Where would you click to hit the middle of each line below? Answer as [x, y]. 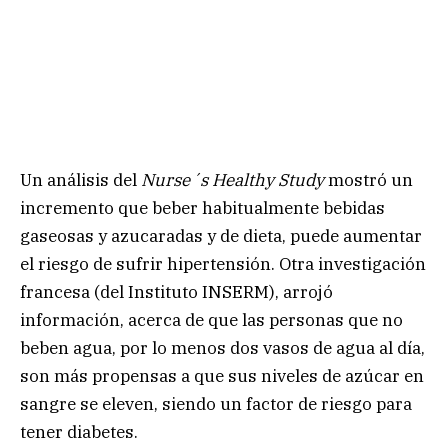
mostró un [370, 179]
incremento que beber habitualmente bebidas [202, 207]
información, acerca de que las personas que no [211, 319]
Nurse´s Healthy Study [234, 179]
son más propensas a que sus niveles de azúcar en [222, 375]
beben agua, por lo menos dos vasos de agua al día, [222, 347]
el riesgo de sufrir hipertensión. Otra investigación [223, 263]
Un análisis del [80, 179]
